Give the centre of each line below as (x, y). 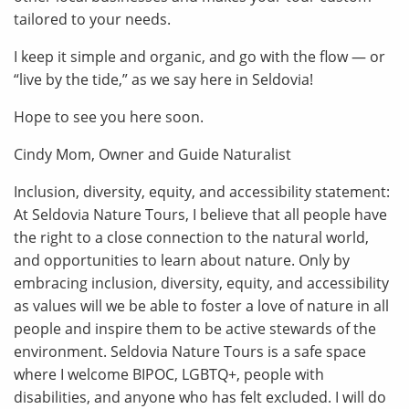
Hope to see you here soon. (109, 117)
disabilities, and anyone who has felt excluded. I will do (200, 397)
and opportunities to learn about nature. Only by (182, 260)
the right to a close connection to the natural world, (191, 237)
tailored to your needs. (92, 19)
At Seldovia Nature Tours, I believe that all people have (200, 215)
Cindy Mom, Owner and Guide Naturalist (152, 154)
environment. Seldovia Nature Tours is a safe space (190, 351)
